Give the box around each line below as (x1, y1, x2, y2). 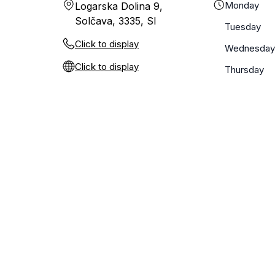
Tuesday (225, 21, 261, 33)
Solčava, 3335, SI (75, 15, 157, 27)
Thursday (225, 64, 264, 76)
